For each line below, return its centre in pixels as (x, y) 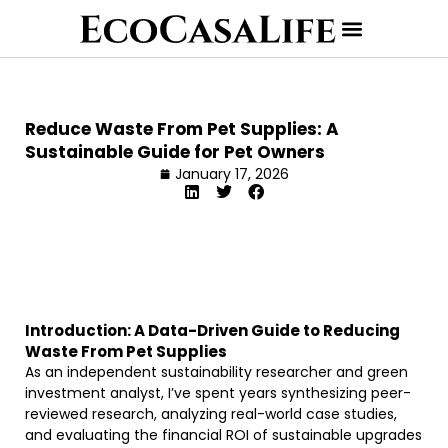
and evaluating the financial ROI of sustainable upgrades (223, 435)
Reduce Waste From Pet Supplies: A (182, 129)
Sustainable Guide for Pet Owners (175, 152)
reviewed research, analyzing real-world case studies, (211, 414)
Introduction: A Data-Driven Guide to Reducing (212, 330)
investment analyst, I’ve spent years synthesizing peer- (218, 393)
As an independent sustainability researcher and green (216, 372)
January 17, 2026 (231, 174)
